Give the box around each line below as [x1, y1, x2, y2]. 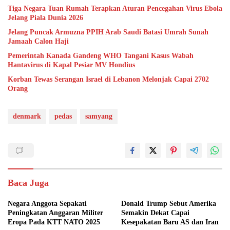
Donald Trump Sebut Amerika [121, 199, 216, 207]
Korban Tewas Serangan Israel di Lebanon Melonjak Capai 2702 [8, 75, 209, 83]
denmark [13, 112, 41, 120]
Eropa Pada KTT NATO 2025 [8, 218, 100, 226]
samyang [85, 112, 112, 120]
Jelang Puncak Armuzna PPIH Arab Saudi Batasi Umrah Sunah [8, 28, 208, 36]
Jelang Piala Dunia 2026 [8, 13, 83, 22]
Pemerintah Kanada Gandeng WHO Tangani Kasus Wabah [8, 51, 194, 60]
